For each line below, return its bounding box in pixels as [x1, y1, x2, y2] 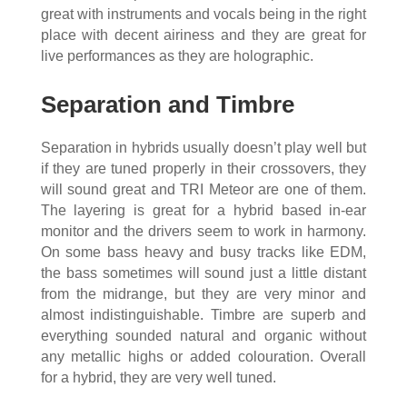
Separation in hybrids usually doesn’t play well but [40, 140, 367, 156]
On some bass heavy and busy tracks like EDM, [40, 244, 367, 261]
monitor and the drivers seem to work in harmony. [40, 223, 367, 240]
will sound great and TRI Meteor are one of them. [40, 182, 367, 198]
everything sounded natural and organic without [40, 328, 367, 344]
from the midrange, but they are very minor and [40, 286, 367, 303]
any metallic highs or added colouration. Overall [40, 349, 367, 365]
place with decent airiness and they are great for [40, 27, 367, 44]
